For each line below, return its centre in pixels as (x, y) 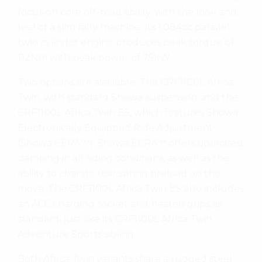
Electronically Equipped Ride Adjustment (115, 127)
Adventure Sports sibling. (77, 234)
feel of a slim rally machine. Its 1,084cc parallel (124, 27)
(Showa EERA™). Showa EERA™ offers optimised (130, 143)
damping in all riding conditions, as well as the (123, 158)
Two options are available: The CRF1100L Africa (125, 82)
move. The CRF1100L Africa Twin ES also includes (131, 188)
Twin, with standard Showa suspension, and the (128, 97)
